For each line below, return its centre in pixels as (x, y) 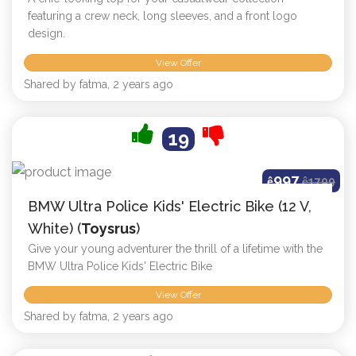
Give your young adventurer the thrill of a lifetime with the (175, 248)
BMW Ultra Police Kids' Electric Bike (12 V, (170, 206)
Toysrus (108, 228)
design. (46, 34)
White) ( (54, 228)
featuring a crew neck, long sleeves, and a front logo (163, 16)
